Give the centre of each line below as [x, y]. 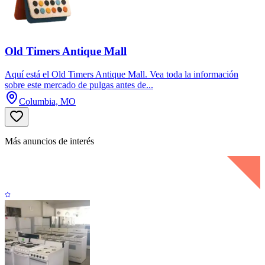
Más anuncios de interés [49, 141]
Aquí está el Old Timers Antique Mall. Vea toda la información [122, 74]
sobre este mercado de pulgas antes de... [79, 85]
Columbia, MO [47, 101]
